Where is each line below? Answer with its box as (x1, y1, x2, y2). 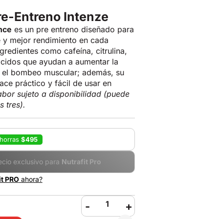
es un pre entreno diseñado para (12, 24, 134, 34)
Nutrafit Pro (62, 157, 102, 166)
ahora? (19, 175, 43, 183)
